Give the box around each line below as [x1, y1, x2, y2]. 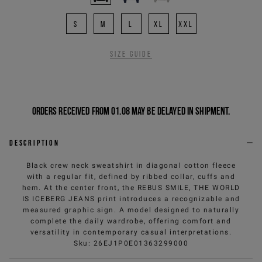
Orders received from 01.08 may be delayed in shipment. [32, 105, 230, 116]
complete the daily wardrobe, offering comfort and [30, 216, 232, 225]
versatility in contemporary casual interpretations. [30, 227, 232, 236]
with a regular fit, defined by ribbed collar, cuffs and [26, 172, 236, 181]
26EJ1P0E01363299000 [93, 239, 188, 247]
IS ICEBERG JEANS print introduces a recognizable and [22, 194, 240, 203]
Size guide [110, 49, 152, 58]
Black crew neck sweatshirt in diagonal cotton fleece [26, 161, 236, 170]
